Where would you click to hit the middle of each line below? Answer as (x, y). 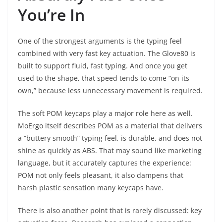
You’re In (51, 15)
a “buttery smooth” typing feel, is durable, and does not (110, 138)
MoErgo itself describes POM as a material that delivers (110, 126)
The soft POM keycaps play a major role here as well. (105, 113)
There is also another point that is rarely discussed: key (110, 211)
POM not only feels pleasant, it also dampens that (101, 175)
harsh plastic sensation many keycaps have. (91, 188)
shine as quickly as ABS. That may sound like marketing (110, 151)
